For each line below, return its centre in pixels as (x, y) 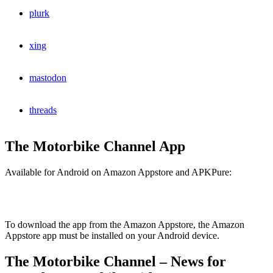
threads (43, 110)
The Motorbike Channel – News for (115, 262)
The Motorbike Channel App (95, 147)
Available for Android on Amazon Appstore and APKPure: (118, 172)
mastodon (48, 78)
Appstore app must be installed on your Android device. (112, 236)
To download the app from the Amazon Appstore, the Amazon (125, 225)
